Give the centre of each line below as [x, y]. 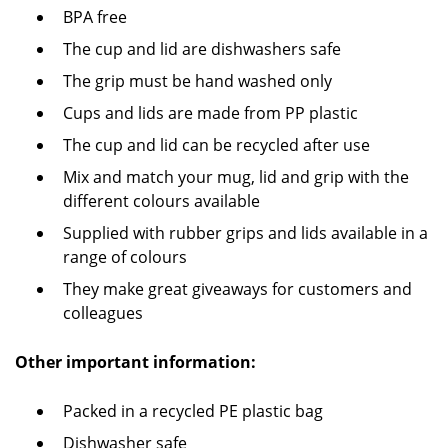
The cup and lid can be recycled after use [216, 145]
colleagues [103, 313]
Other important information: [137, 362]
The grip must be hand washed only [197, 81]
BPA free [95, 17]
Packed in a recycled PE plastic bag [193, 411]
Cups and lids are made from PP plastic [210, 113]
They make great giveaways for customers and [237, 289]
